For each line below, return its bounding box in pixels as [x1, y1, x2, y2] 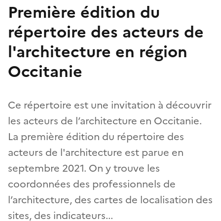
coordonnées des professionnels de [8, 176, 176, 191]
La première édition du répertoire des [8, 129, 184, 144]
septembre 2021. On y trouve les [8, 160, 160, 176]
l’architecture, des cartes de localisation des [8, 192, 213, 207]
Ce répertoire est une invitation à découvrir [8, 97, 212, 112]
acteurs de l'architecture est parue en [8, 145, 184, 160]
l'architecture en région [8, 39, 187, 64]
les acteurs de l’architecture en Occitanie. [8, 113, 202, 128]
